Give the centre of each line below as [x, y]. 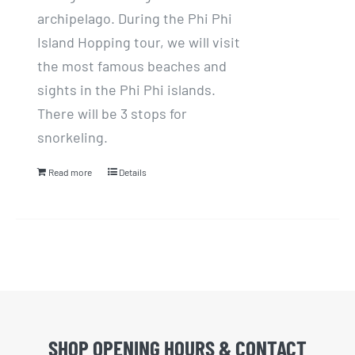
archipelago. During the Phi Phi [135, 18]
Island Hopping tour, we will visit [139, 42]
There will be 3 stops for [113, 113]
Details [133, 172]
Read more [71, 172]
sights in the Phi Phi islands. [127, 89]
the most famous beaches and [132, 65]
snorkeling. [73, 137]
